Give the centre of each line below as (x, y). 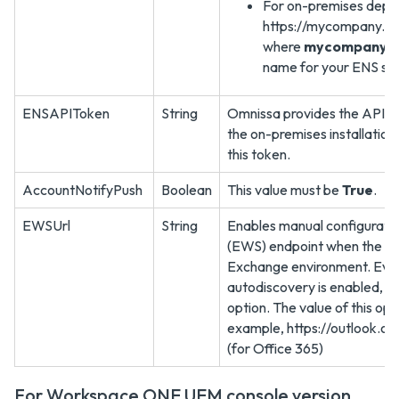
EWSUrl (46, 226)
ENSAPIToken (66, 114)
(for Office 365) (275, 349)
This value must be (285, 190)
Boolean (187, 190)
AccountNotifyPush (82, 190)
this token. (259, 155)
